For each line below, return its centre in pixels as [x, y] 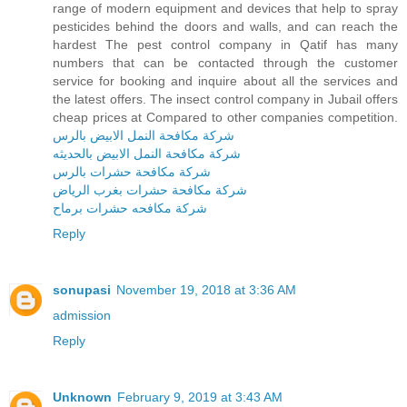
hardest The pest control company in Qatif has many [225, 45]
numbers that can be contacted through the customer [225, 63]
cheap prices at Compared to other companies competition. [225, 118]
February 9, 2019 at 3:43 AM [200, 397]
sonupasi [82, 290]
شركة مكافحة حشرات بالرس [132, 172]
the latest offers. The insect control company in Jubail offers [225, 99]
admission [82, 316]
